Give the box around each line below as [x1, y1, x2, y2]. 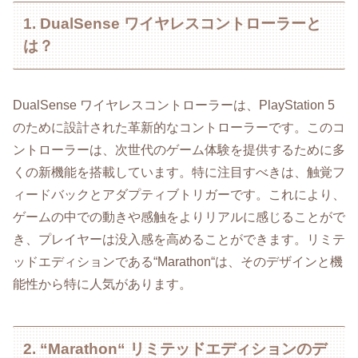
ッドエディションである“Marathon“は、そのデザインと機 [13, 254, 343, 268]
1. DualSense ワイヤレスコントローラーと [23, 15, 322, 33]
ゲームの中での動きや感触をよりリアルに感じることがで [13, 209, 345, 224]
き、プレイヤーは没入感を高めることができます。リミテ [13, 232, 345, 246]
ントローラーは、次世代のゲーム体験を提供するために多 [13, 142, 345, 157]
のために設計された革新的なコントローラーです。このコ [13, 120, 345, 134]
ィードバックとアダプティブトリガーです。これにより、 [13, 187, 345, 201]
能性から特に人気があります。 [13, 276, 192, 291]
